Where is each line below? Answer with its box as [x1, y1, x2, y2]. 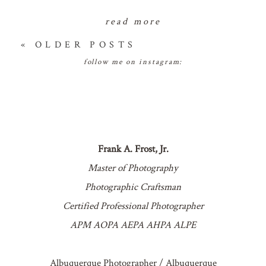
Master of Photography [88, 161, 178, 175]
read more [105, 15, 161, 28]
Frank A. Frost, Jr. [97, 142, 169, 156]
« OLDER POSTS [21, 39, 137, 52]
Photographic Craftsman [85, 180, 181, 194]
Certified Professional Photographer [62, 199, 204, 213]
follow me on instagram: [83, 56, 183, 67]
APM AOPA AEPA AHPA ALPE [70, 218, 196, 232]
